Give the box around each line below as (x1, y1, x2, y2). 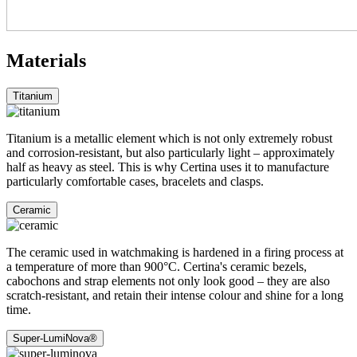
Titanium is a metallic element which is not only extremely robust (6, 131, 332, 145)
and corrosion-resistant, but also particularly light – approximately (6, 145, 335, 159)
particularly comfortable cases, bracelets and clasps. (6, 174, 264, 188)
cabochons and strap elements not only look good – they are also (6, 273, 330, 288)
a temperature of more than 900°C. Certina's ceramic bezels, (6, 259, 307, 273)
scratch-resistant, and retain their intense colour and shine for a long (6, 288, 343, 302)
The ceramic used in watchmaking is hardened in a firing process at (6, 245, 343, 259)
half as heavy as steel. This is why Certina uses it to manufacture (6, 159, 329, 174)
